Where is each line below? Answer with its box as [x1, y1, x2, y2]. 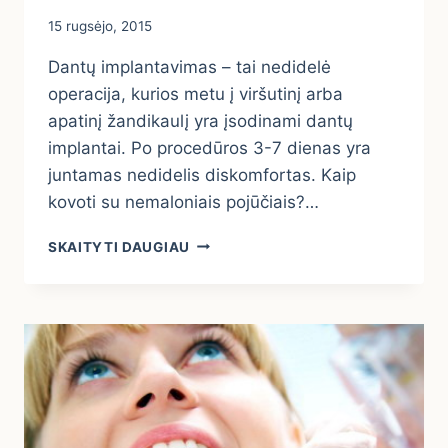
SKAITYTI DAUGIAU [48, 238, 190, 255]
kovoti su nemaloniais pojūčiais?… [48, 191, 319, 212]
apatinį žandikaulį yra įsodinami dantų [48, 110, 353, 131]
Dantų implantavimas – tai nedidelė [48, 56, 331, 77]
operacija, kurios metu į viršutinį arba [48, 83, 343, 104]
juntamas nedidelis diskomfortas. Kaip [48, 164, 356, 185]
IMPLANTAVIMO [189, 318, 306, 335]
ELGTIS [189, 255, 242, 272]
